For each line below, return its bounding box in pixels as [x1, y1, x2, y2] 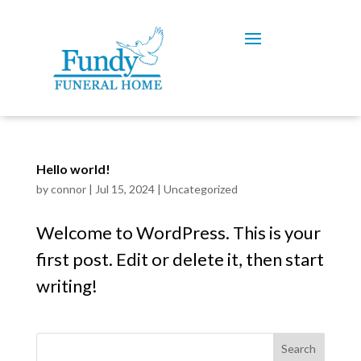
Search [281, 342, 317, 356]
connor [50, 181, 86, 196]
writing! [35, 274, 98, 297]
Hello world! [35, 160, 110, 176]
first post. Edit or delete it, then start [35, 247, 324, 270]
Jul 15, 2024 [94, 181, 155, 196]
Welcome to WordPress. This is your [35, 221, 321, 243]
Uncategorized [163, 181, 238, 196]
